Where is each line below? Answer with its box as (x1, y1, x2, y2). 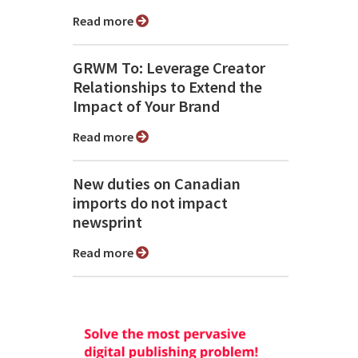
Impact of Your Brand (73, 96, 220, 117)
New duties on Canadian (73, 173, 241, 195)
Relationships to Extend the (73, 77, 262, 98)
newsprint (73, 212, 142, 233)
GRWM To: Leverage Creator (73, 58, 265, 79)
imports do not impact (73, 193, 228, 214)
